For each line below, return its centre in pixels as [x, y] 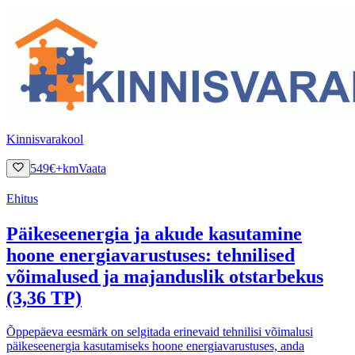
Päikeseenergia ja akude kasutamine [154, 233]
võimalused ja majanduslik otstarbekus [165, 276]
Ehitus [22, 198]
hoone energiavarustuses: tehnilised [151, 255]
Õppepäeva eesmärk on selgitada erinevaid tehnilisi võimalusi [160, 331]
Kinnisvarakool [45, 139]
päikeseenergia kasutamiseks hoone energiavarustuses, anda [155, 345]
